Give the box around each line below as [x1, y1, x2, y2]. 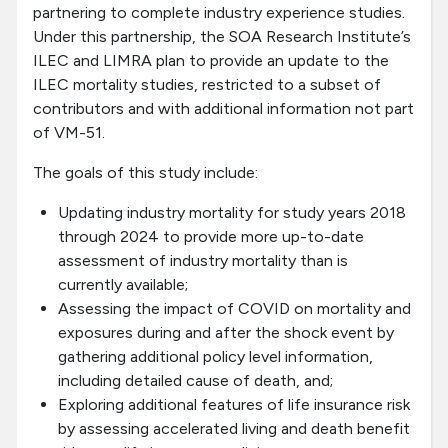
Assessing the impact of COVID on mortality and [58, 299, 411, 319]
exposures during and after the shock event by [58, 323, 394, 343]
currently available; [58, 275, 188, 295]
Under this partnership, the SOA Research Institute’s [33, 27, 411, 47]
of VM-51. [33, 123, 105, 143]
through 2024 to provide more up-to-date [58, 227, 364, 247]
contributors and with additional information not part [33, 99, 414, 119]
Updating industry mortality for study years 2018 [58, 203, 406, 223]
